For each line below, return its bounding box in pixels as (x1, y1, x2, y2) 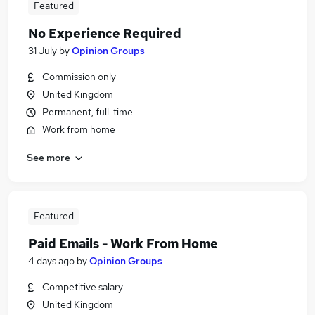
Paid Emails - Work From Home (28, 236, 218, 252)
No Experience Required (28, 25, 181, 41)
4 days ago (28, 255, 75, 267)
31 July (28, 44, 57, 57)
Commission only (42, 70, 116, 83)
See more (27, 150, 70, 164)
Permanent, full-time (42, 105, 133, 118)
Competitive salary (42, 281, 123, 293)
